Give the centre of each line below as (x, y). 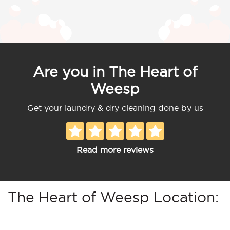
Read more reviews (115, 150)
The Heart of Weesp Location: (113, 197)
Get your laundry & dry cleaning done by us (115, 108)
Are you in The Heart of (115, 72)
